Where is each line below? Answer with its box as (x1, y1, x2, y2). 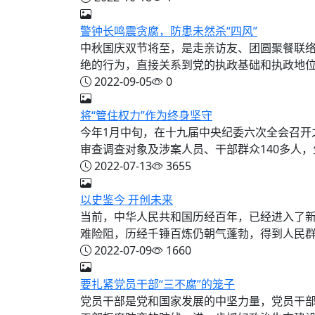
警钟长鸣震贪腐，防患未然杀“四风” (80, 23, 257, 39)
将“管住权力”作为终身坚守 (80, 108, 212, 123)
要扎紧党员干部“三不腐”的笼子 (80, 276, 235, 292)
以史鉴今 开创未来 (80, 192, 173, 207)
